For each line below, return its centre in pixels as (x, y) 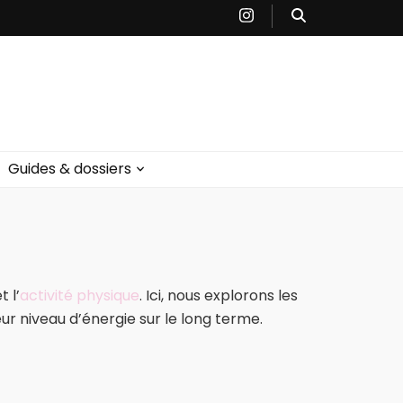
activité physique (79, 296)
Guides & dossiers (69, 169)
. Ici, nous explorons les (218, 296)
